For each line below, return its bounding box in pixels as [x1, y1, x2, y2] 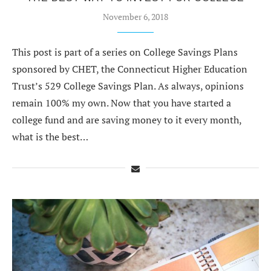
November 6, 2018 [103, 10, 168, 22]
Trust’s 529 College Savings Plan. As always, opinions [12, 79, 244, 93]
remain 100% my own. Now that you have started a [12, 96, 231, 109]
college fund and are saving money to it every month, [12, 113, 241, 126]
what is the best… [12, 129, 88, 143]
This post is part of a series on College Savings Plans [12, 45, 238, 59]
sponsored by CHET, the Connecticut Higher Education [12, 62, 247, 76]
